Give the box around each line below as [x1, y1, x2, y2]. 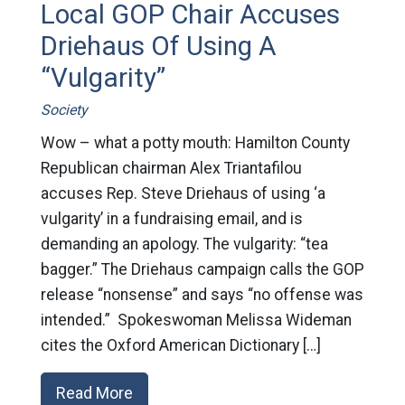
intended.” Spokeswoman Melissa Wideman [40, 310, 352, 329]
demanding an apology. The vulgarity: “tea [40, 234, 328, 253]
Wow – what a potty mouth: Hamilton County [40, 133, 350, 152]
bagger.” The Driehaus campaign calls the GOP [40, 259, 364, 278]
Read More [55, 382, 133, 402]
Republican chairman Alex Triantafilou [40, 158, 302, 177]
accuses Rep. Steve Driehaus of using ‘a [40, 184, 325, 202]
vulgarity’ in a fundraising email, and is [40, 209, 303, 228]
